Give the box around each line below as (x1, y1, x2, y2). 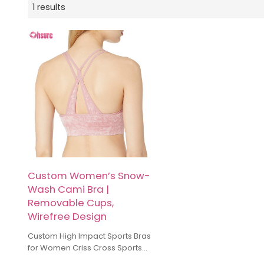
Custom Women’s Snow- (27, 168, 150, 183)
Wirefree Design (27, 209, 107, 223)
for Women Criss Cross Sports (27, 242, 142, 253)
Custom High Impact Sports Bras (27, 230, 151, 242)
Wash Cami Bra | (27, 181, 109, 196)
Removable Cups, (27, 195, 114, 210)
